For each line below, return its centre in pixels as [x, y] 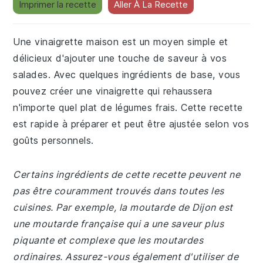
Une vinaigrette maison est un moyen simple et [121, 42]
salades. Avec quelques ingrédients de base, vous [127, 75]
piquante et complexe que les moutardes [108, 240]
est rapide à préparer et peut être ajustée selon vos [131, 124]
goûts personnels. [53, 140]
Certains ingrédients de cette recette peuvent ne [127, 174]
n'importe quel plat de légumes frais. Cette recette [128, 107]
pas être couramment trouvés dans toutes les [119, 191]
